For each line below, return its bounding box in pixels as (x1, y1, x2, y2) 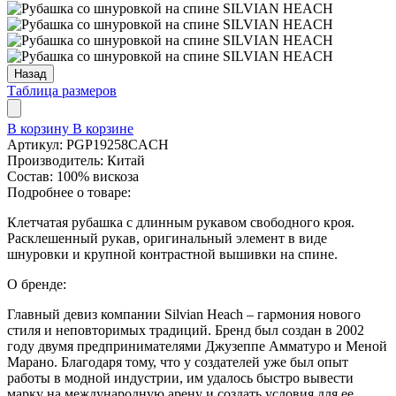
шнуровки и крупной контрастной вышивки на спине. (7, 246, 338, 262)
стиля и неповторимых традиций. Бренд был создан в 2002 (7, 322, 364, 338)
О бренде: (7, 276, 66, 292)
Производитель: (7, 152, 107, 168)
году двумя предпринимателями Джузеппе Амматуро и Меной (7, 338, 387, 354)
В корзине (72, 120, 133, 136)
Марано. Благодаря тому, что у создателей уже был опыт (7, 354, 348, 369)
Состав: (7, 168, 57, 184)
